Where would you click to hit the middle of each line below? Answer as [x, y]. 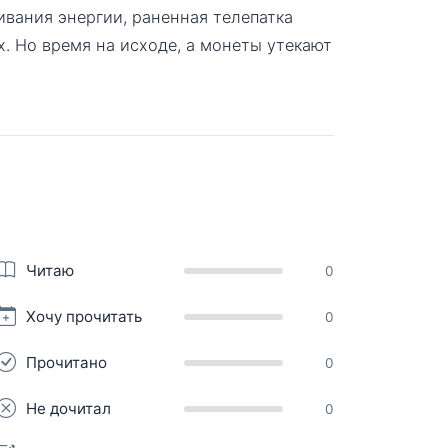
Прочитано [66, 362]
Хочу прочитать [84, 316]
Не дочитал [68, 408]
